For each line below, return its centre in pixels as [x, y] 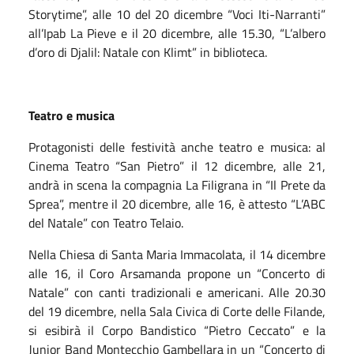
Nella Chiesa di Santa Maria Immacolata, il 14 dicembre [177, 254]
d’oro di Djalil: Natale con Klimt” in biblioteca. [148, 52]
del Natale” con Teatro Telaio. [106, 222]
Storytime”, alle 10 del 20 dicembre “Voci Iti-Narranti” [177, 14]
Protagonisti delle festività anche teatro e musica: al [177, 147]
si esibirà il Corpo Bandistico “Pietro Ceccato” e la [177, 330]
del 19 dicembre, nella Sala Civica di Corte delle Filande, [177, 311]
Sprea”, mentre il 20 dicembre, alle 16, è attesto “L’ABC [177, 203]
